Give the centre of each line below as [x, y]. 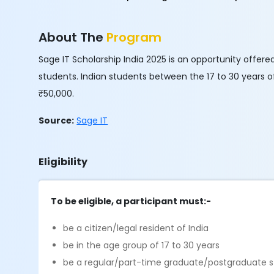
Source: [57, 120]
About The [73, 37]
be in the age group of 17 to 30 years [142, 245]
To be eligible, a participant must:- [131, 201]
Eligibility [63, 162]
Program [134, 37]
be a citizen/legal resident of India [136, 228]
